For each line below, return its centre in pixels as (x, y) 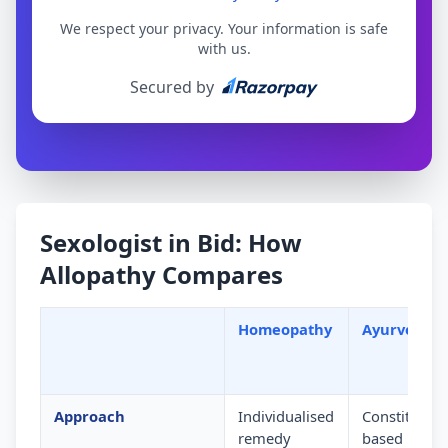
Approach (89, 416)
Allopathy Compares (161, 275)
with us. (224, 49)
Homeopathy (284, 329)
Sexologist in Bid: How (171, 243)
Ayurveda (396, 329)
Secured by (172, 87)
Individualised (285, 416)
